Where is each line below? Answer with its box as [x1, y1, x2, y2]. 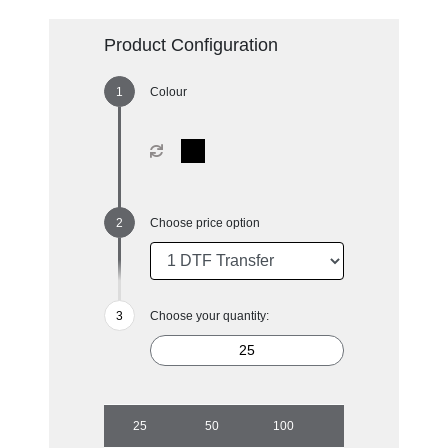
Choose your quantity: [149, 308, 269, 323]
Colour [149, 84, 187, 99]
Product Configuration [103, 34, 278, 55]
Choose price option [149, 215, 260, 230]
